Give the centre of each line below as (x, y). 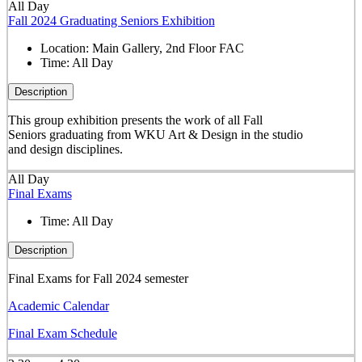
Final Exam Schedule (62, 334)
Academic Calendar (58, 306)
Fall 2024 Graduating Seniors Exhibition (111, 21)
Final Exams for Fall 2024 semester (98, 279)
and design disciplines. (65, 149)
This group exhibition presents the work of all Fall (135, 120)
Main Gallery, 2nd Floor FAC (168, 48)
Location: (66, 48)
